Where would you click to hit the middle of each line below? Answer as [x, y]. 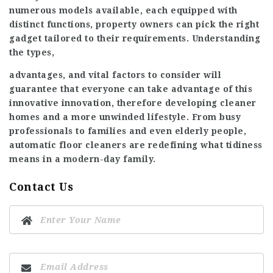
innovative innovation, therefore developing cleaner [133, 103]
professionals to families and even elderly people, [128, 131]
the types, [32, 52]
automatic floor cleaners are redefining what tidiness [136, 145]
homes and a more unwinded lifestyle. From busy [125, 117]
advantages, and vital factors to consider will [115, 75]
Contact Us [41, 187]
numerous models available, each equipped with [123, 10]
